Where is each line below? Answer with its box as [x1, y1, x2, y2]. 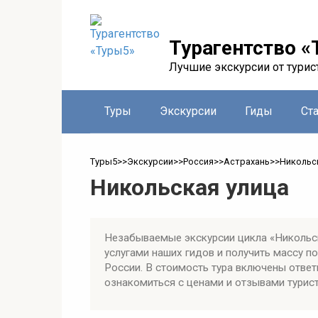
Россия [183, 155, 214, 167]
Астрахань [224, 155, 270, 167]
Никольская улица [90, 173, 289, 201]
